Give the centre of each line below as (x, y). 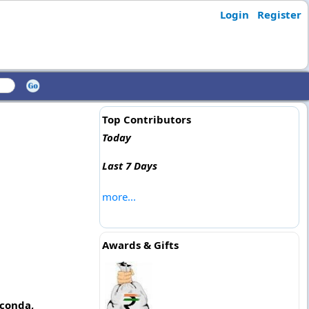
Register (279, 14)
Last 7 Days (129, 166)
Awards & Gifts (140, 245)
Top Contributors (146, 119)
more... (119, 197)
